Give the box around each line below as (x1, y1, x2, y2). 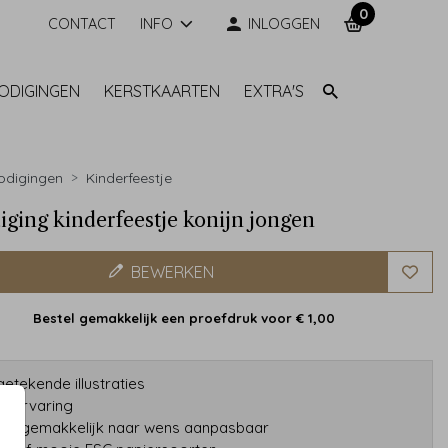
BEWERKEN (130, 261, 214, 282)
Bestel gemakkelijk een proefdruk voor (33, 309, 297, 326)
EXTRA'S (244, 81, 305, 102)
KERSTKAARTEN (104, 81, 221, 102)
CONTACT (47, 14, 116, 33)
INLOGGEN (248, 14, 320, 33)
